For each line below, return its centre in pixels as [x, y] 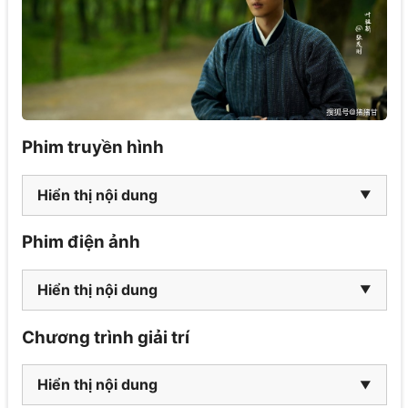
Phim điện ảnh [81, 242]
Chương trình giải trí [105, 337]
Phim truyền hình [92, 147]
